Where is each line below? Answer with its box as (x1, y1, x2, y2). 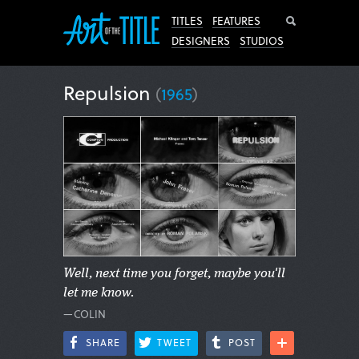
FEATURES (212, 13, 260, 28)
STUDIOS (240, 33, 284, 48)
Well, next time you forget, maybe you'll (63, 267, 285, 280)
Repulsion (63, 79, 155, 107)
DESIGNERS (171, 33, 230, 48)
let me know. (63, 286, 134, 300)
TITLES (171, 13, 203, 28)
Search (302, 12, 340, 30)
